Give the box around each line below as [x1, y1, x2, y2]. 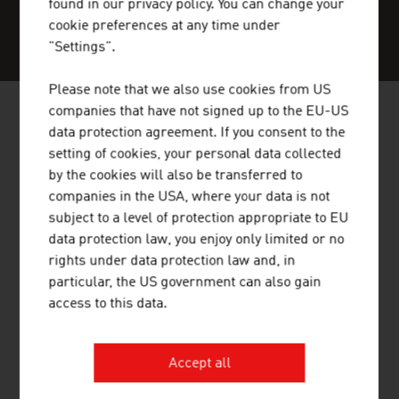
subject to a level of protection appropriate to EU [48, 211, 349, 226]
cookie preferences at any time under [48, 19, 281, 34]
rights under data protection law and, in [48, 254, 296, 269]
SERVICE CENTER [21, 20, 137, 36]
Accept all [167, 356, 231, 371]
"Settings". [48, 40, 116, 55]
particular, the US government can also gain [48, 275, 322, 290]
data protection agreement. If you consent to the [48, 126, 346, 141]
